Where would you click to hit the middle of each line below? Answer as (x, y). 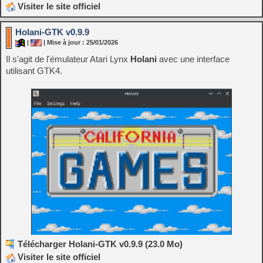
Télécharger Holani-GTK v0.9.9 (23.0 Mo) (100, 244)
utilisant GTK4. (34, 70)
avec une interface (193, 59)
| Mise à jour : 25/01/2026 (80, 43)
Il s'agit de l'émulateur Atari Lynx (68, 59)
